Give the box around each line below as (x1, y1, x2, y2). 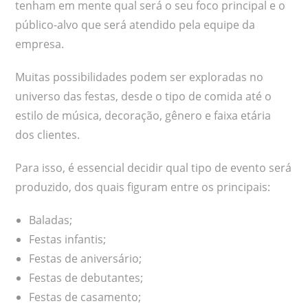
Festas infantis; (29, 231, 107, 247)
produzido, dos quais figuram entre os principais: (15, 179, 271, 195)
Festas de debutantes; (29, 269, 144, 285)
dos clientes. (15, 126, 80, 142)
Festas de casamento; (29, 289, 142, 305)
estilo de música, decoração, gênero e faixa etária (15, 107, 272, 123)
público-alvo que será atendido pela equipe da (15, 16, 256, 32)
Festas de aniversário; (29, 250, 142, 266)
